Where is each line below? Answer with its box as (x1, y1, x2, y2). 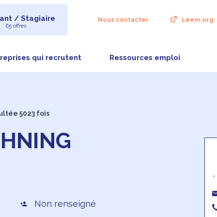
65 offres (5, 23, 26, 29)
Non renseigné (34, 199, 96, 209)
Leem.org (181, 16, 214, 23)
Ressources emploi (109, 53, 180, 62)
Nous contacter (97, 16, 149, 23)
